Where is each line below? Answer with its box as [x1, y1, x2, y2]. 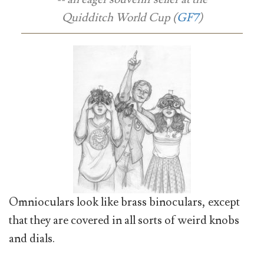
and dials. [9, 231, 55, 247]
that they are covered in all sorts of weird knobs [9, 213, 239, 229]
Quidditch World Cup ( [61, 10, 177, 26]
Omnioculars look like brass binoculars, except [9, 194, 240, 210]
